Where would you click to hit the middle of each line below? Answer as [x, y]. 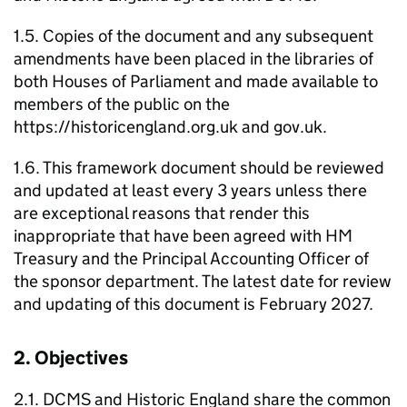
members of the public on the [122, 104]
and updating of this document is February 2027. [194, 304]
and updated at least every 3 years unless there [190, 190]
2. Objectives [71, 358]
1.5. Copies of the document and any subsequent [194, 36]
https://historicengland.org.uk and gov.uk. [170, 127]
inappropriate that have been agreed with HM [183, 236]
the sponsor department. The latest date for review [203, 281]
